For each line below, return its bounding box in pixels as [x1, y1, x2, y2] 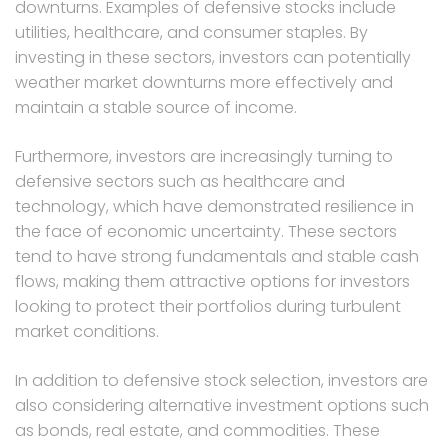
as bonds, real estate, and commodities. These [15, 418, 380, 442]
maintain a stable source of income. [15, 95, 297, 119]
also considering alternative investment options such [15, 393, 429, 417]
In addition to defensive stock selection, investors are [15, 368, 428, 392]
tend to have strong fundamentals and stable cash [15, 244, 419, 268]
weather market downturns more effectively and [15, 70, 393, 94]
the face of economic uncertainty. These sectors [15, 219, 397, 243]
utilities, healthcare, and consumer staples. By [15, 20, 368, 44]
